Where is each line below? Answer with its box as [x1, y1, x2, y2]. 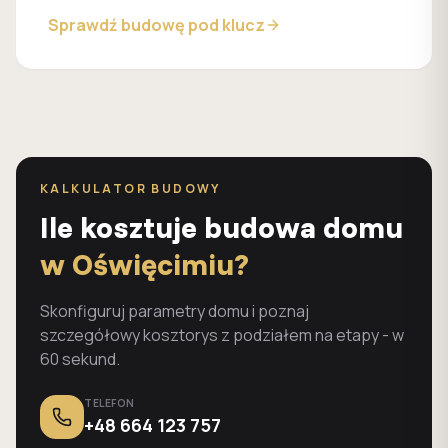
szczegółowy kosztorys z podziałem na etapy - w [40, 324, 404, 346]
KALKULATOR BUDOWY [40, 180, 221, 197]
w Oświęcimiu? [40, 245, 249, 283]
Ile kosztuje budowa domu [40, 208, 403, 246]
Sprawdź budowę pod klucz [48, 14, 265, 36]
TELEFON [84, 395, 135, 410]
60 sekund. [40, 348, 120, 370]
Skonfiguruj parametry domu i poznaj [40, 300, 309, 322]
